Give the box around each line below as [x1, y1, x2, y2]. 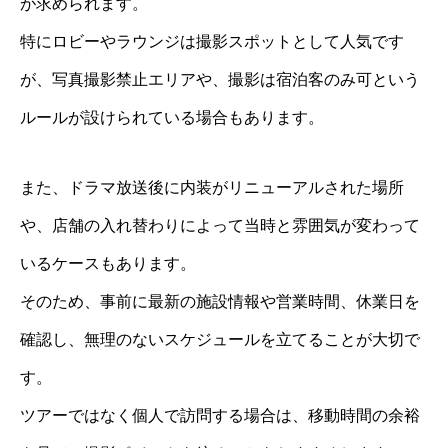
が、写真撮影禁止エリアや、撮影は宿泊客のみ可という [20, 70, 420, 88]
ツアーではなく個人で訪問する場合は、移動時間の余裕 [20, 406, 420, 424]
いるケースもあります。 [20, 254, 196, 272]
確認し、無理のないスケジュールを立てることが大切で [20, 330, 420, 348]
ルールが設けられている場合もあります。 [20, 108, 324, 126]
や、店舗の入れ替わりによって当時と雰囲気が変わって [20, 216, 420, 234]
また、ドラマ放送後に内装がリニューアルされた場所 [20, 178, 404, 196]
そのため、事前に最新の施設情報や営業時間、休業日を [20, 292, 420, 310]
